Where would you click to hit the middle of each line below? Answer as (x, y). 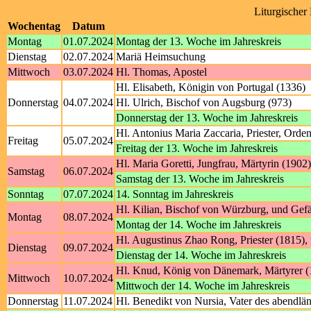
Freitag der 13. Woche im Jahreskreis (197, 148)
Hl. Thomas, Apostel (161, 72)
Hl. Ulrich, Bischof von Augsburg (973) (204, 102)
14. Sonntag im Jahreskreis (175, 194)
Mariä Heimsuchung (161, 57)
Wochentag (34, 26)
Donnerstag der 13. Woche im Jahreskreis (207, 118)
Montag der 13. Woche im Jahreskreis (199, 41)
